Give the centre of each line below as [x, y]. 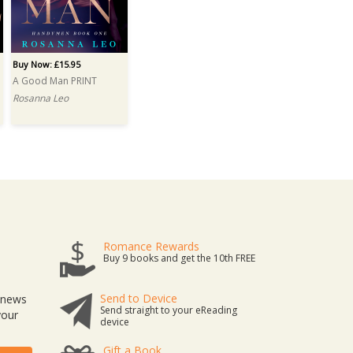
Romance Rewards [151, 246]
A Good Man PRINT [55, 81]
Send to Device [139, 298]
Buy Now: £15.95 [46, 64]
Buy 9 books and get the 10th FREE [179, 258]
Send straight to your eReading [169, 310]
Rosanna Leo [41, 98]
